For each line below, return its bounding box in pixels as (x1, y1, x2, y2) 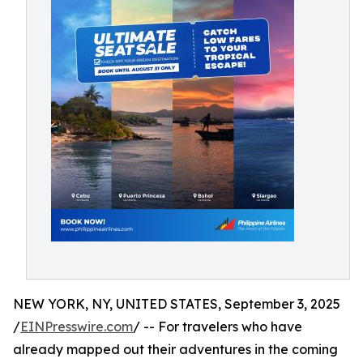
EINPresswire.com (20, 318, 133, 335)
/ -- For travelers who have (133, 318, 302, 335)
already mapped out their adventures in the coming (13, 341, 338, 357)
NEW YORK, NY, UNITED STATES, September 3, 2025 (13, 296, 340, 312)
